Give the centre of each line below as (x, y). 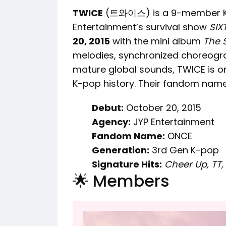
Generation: (121, 150)
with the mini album (157, 41)
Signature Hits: (127, 164)
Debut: (108, 107)
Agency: (111, 122)
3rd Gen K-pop (184, 150)
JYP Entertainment (173, 122)
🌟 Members (121, 181)
